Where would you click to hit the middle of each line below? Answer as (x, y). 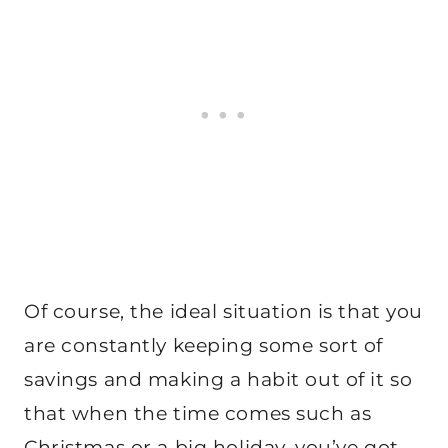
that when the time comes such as (198, 414)
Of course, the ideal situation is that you (223, 312)
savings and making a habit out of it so (218, 380)
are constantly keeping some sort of (203, 346)
